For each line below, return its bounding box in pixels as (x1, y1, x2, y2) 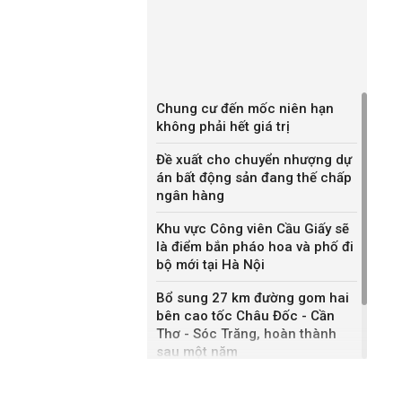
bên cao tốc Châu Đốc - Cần (156, 308, 335, 324)
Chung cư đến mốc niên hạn (156, 100, 334, 117)
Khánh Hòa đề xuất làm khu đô (156, 377, 349, 393)
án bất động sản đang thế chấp (156, 170, 352, 186)
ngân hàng (156, 188, 224, 204)
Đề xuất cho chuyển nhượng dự (156, 152, 352, 168)
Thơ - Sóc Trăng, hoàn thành (156, 326, 336, 342)
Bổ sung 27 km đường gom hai (156, 290, 349, 306)
